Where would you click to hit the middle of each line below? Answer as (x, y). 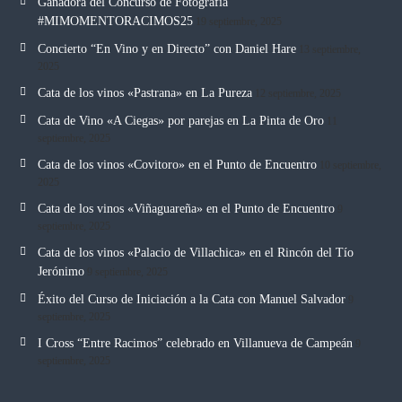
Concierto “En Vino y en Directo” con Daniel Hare (166, 48)
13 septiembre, (329, 49)
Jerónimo (61, 271)
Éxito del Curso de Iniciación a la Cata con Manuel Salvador (191, 299)
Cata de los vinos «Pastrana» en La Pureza (144, 92)
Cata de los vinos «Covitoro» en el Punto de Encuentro (177, 164)
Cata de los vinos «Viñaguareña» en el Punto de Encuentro (186, 208)
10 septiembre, (350, 165)
